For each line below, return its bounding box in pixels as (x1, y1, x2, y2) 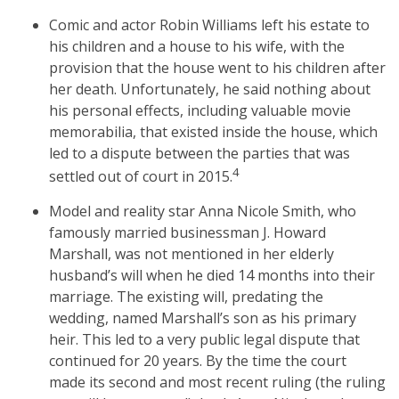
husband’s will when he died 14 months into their (49, 265, 375, 286)
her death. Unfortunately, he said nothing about (49, 78, 370, 99)
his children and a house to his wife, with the (49, 36, 345, 56)
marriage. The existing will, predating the (49, 287, 323, 307)
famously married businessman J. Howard (49, 223, 326, 243)
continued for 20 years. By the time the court (49, 351, 346, 371)
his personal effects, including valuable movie (49, 100, 351, 120)
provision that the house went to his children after (49, 57, 386, 77)
